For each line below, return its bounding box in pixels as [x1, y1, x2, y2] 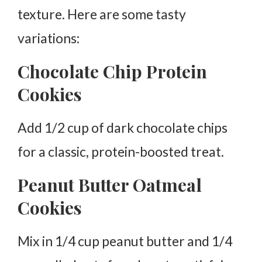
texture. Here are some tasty [18, 6, 186, 23]
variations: [18, 30, 80, 47]
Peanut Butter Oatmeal [18, 173, 202, 197]
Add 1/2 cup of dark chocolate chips [18, 119, 227, 136]
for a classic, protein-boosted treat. [18, 143, 224, 160]
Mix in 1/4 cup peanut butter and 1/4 [18, 233, 232, 250]
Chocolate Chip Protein [18, 60, 207, 84]
